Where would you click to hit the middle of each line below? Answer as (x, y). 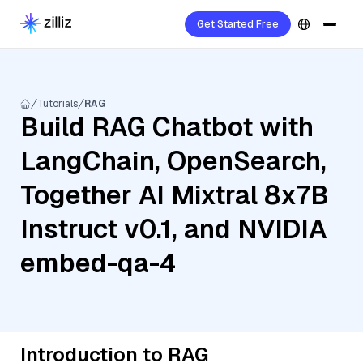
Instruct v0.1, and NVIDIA (174, 229)
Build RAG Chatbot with (167, 127)
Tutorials (58, 104)
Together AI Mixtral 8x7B (175, 195)
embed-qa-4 (98, 263)
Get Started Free (238, 24)
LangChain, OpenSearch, (173, 161)
